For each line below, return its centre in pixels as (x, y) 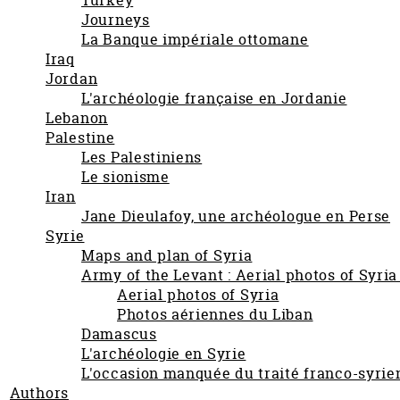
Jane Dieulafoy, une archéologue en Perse (236, 216)
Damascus (119, 334)
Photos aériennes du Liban (215, 314)
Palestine (80, 137)
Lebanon (77, 118)
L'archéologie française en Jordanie (214, 98)
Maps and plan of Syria (167, 255)
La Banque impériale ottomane (195, 39)
